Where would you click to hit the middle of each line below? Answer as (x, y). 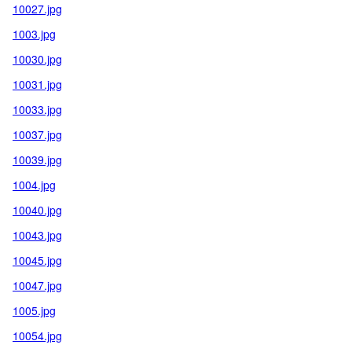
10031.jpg (37, 84)
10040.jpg (37, 210)
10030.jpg (37, 59)
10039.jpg (37, 159)
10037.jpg (37, 134)
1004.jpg (34, 185)
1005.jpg (34, 310)
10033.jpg (37, 109)
